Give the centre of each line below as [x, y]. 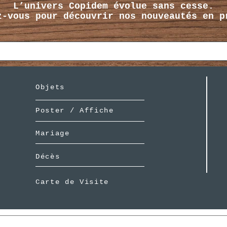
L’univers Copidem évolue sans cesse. [113, 6]
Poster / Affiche [74, 111]
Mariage [52, 134]
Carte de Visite [72, 182]
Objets [50, 87]
